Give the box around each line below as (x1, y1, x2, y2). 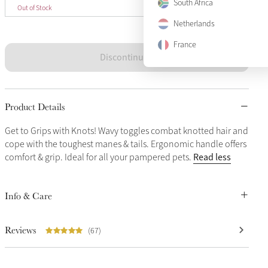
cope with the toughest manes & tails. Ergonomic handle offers (4, 138, 246, 150)
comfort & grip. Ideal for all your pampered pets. (4, 151, 193, 163)
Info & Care (4, 189, 52, 202)
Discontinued (99, 51, 154, 64)
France (173, 39, 196, 50)
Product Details (4, 100, 65, 113)
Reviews (4, 224, 36, 236)
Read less (193, 151, 231, 164)
